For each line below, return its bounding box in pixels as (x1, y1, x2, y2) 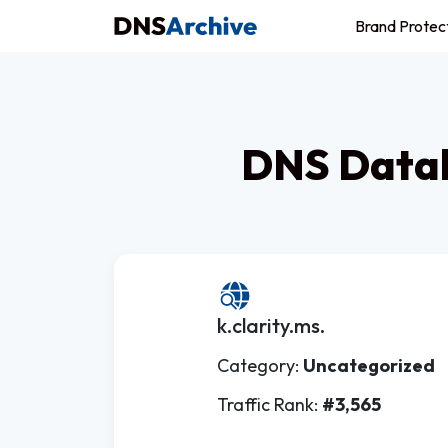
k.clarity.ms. (217, 313, 325, 338)
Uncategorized (303, 354, 435, 377)
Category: (217, 354, 303, 377)
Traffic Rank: (217, 393, 322, 416)
